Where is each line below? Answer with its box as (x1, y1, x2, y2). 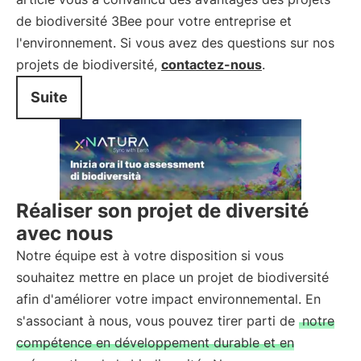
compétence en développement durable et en (16, 334, 294, 351)
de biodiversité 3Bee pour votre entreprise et (16, 13, 292, 29)
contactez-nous (161, 56, 262, 73)
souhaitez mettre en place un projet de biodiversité (16, 269, 329, 285)
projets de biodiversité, (16, 56, 161, 73)
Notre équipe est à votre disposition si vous (16, 247, 284, 263)
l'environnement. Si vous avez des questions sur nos (16, 35, 334, 51)
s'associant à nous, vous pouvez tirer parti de (16, 313, 299, 329)
